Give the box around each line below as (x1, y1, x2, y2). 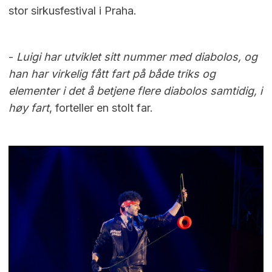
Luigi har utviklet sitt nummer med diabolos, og (16, 50, 257, 63)
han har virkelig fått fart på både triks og (8, 67, 216, 80)
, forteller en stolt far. (49, 101, 153, 114)
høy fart (8, 101, 49, 114)
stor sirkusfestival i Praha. (8, 4, 137, 17)
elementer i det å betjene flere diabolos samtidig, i (8, 84, 262, 97)
